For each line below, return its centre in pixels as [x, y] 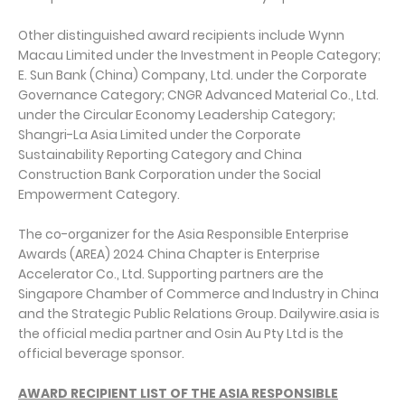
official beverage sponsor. [101, 353]
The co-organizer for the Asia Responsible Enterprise [184, 234]
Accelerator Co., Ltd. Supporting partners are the [171, 274]
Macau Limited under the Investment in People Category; [199, 55]
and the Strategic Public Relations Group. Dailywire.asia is [199, 314]
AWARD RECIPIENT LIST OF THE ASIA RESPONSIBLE [178, 393]
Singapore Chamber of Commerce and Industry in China [198, 294]
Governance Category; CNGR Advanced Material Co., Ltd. [198, 95]
